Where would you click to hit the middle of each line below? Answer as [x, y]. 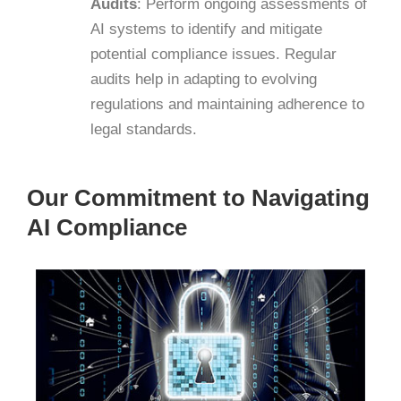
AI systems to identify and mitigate [206, 30]
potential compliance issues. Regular [213, 55]
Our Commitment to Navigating [198, 197]
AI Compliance [107, 227]
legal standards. [144, 130]
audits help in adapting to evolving [204, 80]
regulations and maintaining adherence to [227, 105]
